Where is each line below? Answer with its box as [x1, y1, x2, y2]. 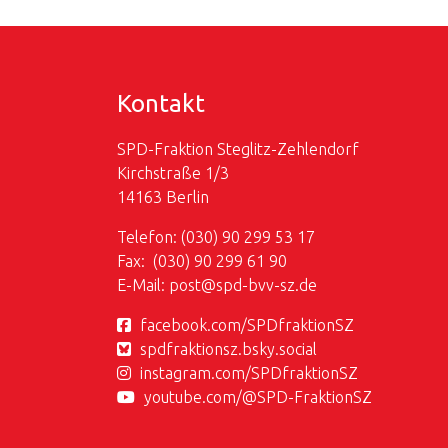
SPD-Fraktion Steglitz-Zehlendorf [117, 140, 359, 159]
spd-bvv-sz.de [216, 276, 317, 295]
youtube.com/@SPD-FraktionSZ [144, 388, 372, 407]
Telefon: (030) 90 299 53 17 [117, 228, 315, 247]
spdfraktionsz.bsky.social [140, 340, 317, 359]
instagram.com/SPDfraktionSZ [140, 364, 358, 383]
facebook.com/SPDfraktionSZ [140, 316, 354, 335]
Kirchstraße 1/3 [117, 164, 229, 183]
